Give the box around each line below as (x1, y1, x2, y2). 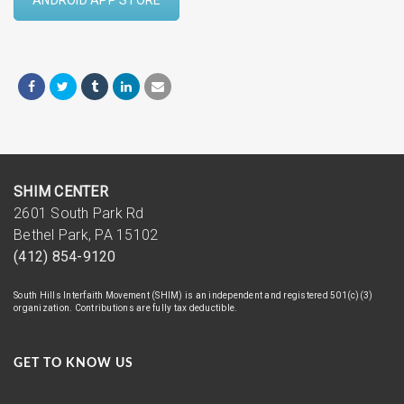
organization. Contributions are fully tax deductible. (14, 302, 238, 313)
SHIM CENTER (14, 182, 108, 200)
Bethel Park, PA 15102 (14, 225, 159, 243)
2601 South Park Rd (14, 204, 144, 222)
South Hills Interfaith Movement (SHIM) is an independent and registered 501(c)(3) (14, 289, 373, 300)
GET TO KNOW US (14, 356, 133, 370)
